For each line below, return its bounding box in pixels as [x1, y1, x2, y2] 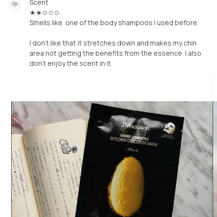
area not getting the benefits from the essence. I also [30, 48, 201, 58]
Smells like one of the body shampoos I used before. [30, 17, 199, 27]
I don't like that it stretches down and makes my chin [30, 38, 197, 47]
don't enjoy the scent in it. [30, 58, 112, 68]
